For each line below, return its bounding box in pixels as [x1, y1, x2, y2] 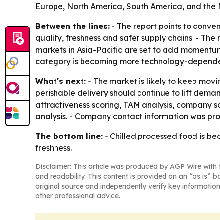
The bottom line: [35, 131, 103, 141]
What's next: [35, 76, 86, 86]
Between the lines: [35, 21, 110, 31]
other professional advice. [35, 192, 120, 201]
